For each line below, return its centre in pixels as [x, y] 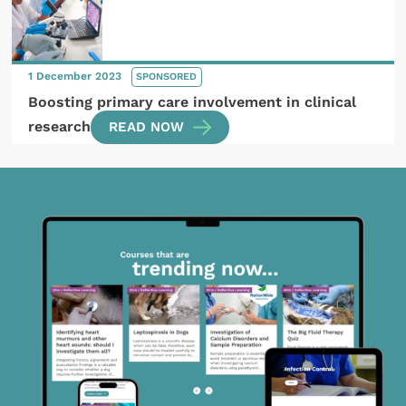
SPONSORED [167, 77]
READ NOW [147, 127]
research [60, 127]
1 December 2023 [77, 77]
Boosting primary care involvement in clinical [193, 102]
